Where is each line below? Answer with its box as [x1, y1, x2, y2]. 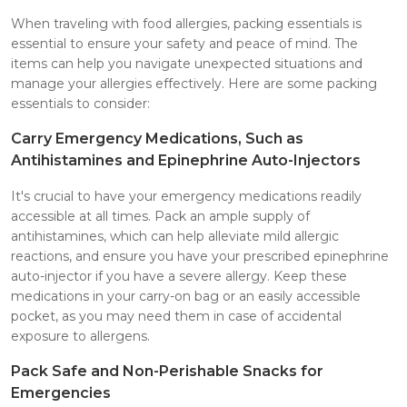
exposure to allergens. [11, 327, 150, 344]
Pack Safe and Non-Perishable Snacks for [11, 362, 323, 380]
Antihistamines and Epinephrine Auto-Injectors [11, 151, 361, 169]
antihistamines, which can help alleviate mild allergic [11, 227, 339, 244]
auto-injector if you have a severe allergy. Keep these [11, 267, 347, 284]
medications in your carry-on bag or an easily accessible [11, 287, 361, 304]
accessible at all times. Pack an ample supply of [11, 207, 310, 224]
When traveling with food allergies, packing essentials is [11, 15, 362, 32]
